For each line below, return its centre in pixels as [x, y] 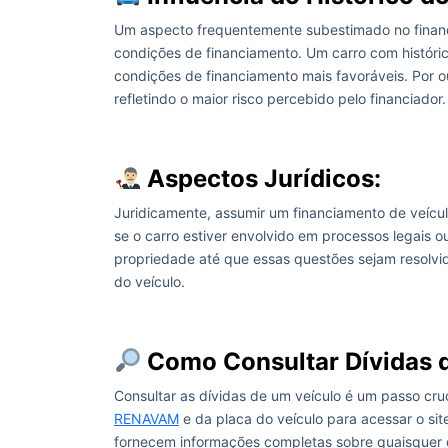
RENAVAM [146, 418]
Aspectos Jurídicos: [261, 178]
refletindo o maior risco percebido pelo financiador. [280, 98]
